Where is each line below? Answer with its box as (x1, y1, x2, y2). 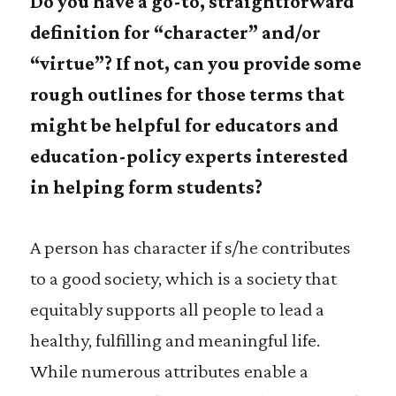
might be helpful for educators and (29, 114, 338, 136)
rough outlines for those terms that (29, 83, 345, 105)
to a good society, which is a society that (29, 267, 337, 289)
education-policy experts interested (29, 145, 347, 167)
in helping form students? (29, 176, 263, 198)
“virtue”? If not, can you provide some (29, 52, 362, 74)
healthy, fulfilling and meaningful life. (29, 329, 320, 351)
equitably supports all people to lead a (29, 298, 324, 320)
